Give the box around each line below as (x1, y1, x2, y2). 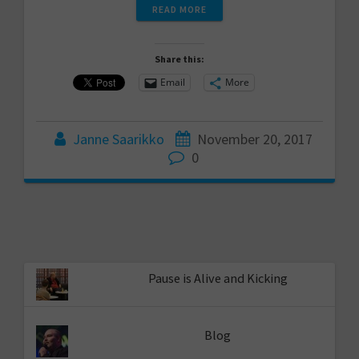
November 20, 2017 (197, 129, 313, 148)
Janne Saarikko (73, 129, 164, 148)
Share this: (155, 52, 204, 65)
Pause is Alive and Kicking (147, 269, 288, 286)
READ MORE (152, 2, 207, 15)
